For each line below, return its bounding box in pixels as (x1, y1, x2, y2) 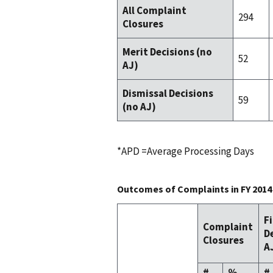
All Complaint (122, 4, 186, 18)
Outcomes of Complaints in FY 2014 (117, 183, 272, 196)
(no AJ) (122, 100, 156, 114)
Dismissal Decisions (122, 87, 213, 101)
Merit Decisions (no (122, 45, 212, 59)
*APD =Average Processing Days (117, 144, 254, 158)
